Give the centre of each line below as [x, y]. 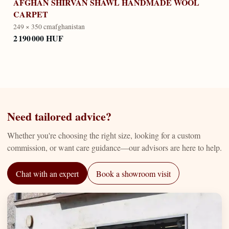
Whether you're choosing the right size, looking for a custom [104, 135]
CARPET [31, 14]
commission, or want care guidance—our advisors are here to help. [114, 148]
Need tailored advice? [59, 116]
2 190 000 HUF [38, 38]
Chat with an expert [47, 173]
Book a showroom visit [133, 173]
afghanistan [68, 26]
